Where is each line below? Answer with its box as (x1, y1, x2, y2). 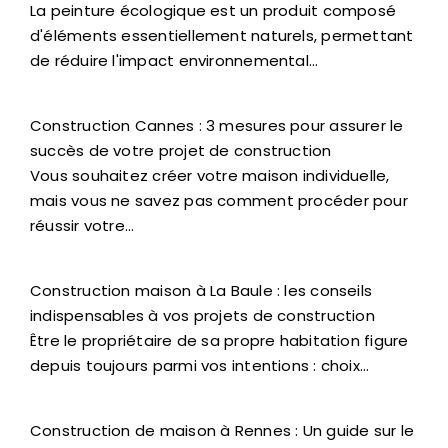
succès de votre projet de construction (30, 140, 332, 162)
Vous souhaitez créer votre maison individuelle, (30, 165, 390, 187)
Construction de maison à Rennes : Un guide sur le (30, 420, 415, 442)
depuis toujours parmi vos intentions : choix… (30, 355, 370, 377)
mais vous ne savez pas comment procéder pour (30, 190, 408, 212)
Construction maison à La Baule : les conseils (30, 280, 373, 302)
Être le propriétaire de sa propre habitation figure (30, 330, 409, 352)
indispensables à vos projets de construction (30, 305, 375, 327)
